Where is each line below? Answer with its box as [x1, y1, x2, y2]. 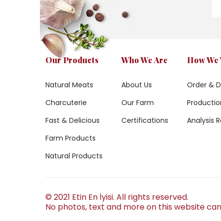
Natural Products [45, 150, 103, 161]
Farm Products [45, 133, 96, 143]
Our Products [45, 54, 99, 65]
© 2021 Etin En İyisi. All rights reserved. [45, 191, 188, 203]
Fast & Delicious [45, 115, 100, 125]
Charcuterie [45, 97, 87, 108]
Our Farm [121, 97, 154, 108]
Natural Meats [45, 79, 93, 90]
